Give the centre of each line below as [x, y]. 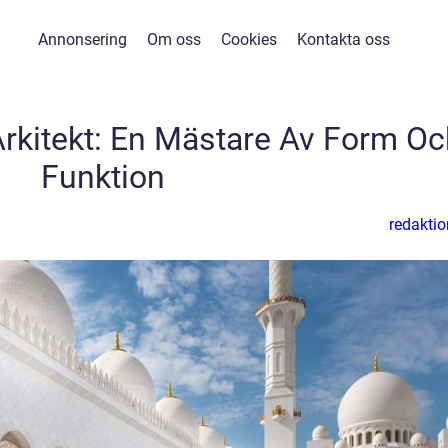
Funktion [103, 177]
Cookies [248, 39]
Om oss [173, 39]
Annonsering [82, 39]
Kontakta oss [343, 39]
